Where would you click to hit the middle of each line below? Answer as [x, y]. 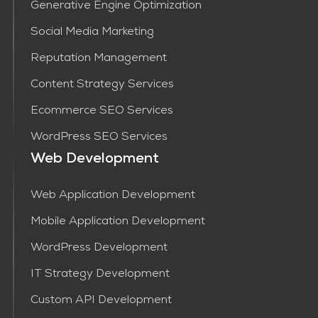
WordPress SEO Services [99, 138]
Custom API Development [101, 301]
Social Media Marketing [92, 33]
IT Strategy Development [100, 275]
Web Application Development [113, 196]
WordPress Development [99, 249]
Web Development [94, 160]
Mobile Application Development [117, 223]
